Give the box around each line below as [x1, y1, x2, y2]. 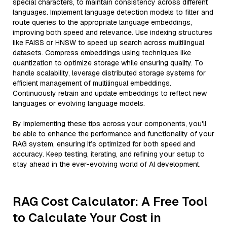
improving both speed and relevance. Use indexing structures [13, 28, 212, 37]
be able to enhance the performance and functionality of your [13, 129, 214, 138]
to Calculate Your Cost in [13, 210, 161, 225]
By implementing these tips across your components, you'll [13, 119, 206, 128]
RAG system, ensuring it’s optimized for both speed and [13, 139, 195, 148]
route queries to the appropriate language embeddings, [13, 18, 192, 27]
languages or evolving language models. [13, 99, 145, 108]
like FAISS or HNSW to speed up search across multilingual [13, 38, 204, 47]
